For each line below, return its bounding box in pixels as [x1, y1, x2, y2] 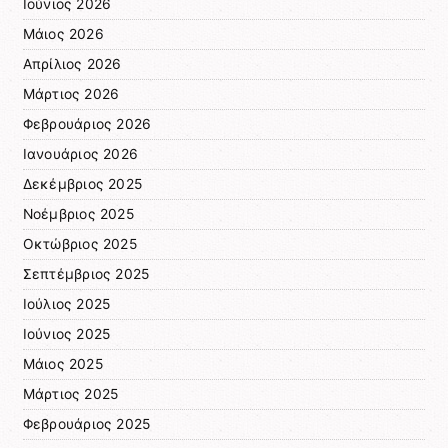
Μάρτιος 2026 [22, 86, 120, 103]
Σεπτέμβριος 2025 [22, 266, 150, 283]
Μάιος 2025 [22, 356, 103, 373]
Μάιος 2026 [22, 26, 104, 43]
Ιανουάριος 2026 [22, 146, 139, 163]
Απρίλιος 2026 [22, 56, 122, 73]
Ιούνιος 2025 [22, 326, 111, 343]
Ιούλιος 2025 [22, 296, 111, 313]
